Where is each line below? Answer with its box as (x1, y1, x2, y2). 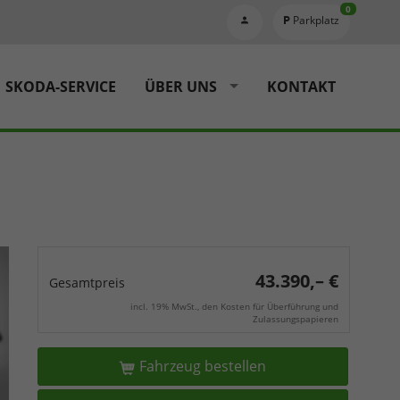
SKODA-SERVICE (5, 76, 116, 96)
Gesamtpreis (49, 274, 125, 291)
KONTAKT (267, 76, 336, 96)
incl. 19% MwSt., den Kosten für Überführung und (130, 300, 338, 312)
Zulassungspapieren (253, 312, 338, 325)
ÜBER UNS (145, 76, 217, 96)
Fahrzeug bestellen (138, 356, 266, 376)
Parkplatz (293, 12, 339, 28)
